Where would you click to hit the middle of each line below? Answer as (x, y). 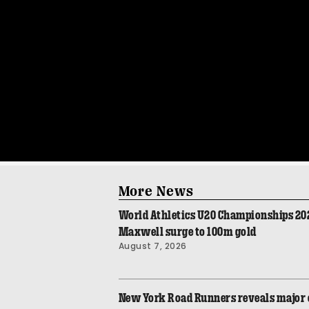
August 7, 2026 (152, 246)
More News (156, 191)
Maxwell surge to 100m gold (187, 231)
